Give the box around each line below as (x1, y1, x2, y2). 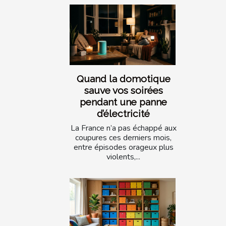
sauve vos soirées (84, 84, 163, 96)
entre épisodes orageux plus (73, 141, 174, 153)
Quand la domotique (76, 73, 171, 84)
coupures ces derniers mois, (75, 132, 172, 143)
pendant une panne (80, 96, 167, 107)
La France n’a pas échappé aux (70, 122, 177, 134)
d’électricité (97, 107, 150, 119)
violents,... (106, 151, 140, 162)
